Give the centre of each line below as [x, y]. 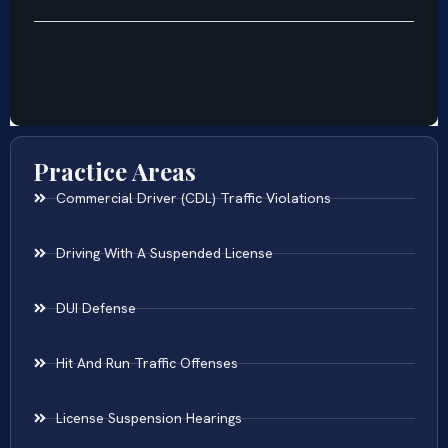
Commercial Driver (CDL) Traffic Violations [193, 198]
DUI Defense [95, 308]
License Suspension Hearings [148, 418]
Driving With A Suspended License [164, 253]
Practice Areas [114, 171]
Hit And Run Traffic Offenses [146, 363]
